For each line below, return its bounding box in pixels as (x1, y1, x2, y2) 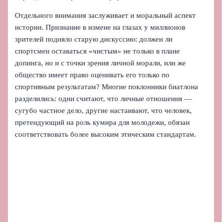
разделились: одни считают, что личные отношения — (15, 95, 192, 103)
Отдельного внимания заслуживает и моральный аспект (15, 11, 196, 20)
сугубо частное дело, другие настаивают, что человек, (15, 107, 192, 115)
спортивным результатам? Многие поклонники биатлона (15, 83, 199, 91)
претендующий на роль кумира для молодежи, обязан (15, 118, 190, 127)
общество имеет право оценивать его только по (15, 71, 170, 79)
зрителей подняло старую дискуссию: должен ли (15, 35, 173, 44)
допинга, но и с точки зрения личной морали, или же (15, 59, 186, 67)
